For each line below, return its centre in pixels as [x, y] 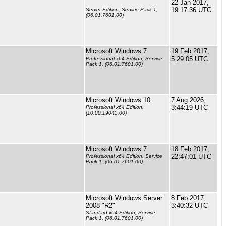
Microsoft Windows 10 [118, 100]
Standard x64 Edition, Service [121, 213]
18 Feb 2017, [190, 149]
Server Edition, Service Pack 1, [122, 10]
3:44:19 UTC [189, 108]
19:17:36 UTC [191, 10]
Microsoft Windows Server [124, 198]
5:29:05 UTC [189, 59]
